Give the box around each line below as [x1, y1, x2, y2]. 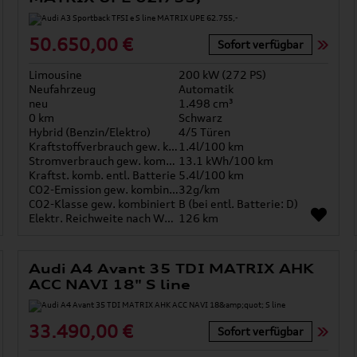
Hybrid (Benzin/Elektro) [28, 125, 151, 139]
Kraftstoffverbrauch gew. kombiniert [167, 139, 178, 154]
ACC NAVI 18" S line [28, 277, 191, 293]
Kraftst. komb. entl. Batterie [28, 168, 176, 182]
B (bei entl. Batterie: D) [178, 197, 298, 211]
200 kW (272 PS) [178, 68, 266, 82]
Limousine [28, 68, 82, 82]
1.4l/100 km [178, 139, 244, 154]
